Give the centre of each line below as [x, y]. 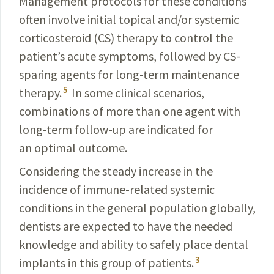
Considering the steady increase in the [116, 171]
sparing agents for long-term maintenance [129, 74]
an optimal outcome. [73, 148]
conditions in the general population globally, [137, 208]
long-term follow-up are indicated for [116, 129]
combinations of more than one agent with [130, 111]
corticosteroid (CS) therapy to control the [126, 38]
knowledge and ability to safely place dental [134, 244]
